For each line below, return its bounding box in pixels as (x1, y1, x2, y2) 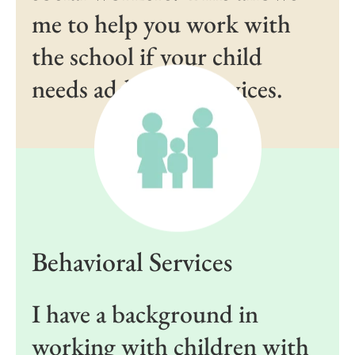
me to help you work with (32, 6, 291, 40)
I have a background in (32, 296, 258, 330)
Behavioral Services (32, 243, 232, 279)
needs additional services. (32, 71, 283, 105)
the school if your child (32, 39, 262, 73)
